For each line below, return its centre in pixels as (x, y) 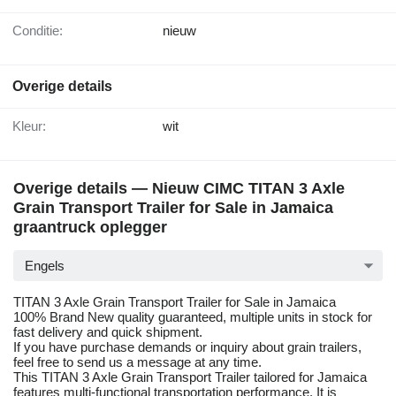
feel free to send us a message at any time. (137, 362)
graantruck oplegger (90, 228)
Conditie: (42, 31)
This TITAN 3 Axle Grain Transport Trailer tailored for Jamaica (190, 377)
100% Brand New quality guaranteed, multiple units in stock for (193, 317)
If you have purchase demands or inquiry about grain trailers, (187, 347)
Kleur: (34, 126)
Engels (45, 266)
